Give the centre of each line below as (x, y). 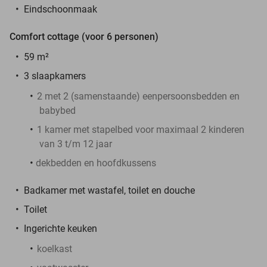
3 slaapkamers (55, 76)
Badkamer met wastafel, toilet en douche (111, 190)
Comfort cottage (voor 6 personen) (84, 36)
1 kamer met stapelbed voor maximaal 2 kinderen (141, 129)
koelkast (55, 249)
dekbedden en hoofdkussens (96, 163)
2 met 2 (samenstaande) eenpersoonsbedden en (138, 96)
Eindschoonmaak (60, 9)
